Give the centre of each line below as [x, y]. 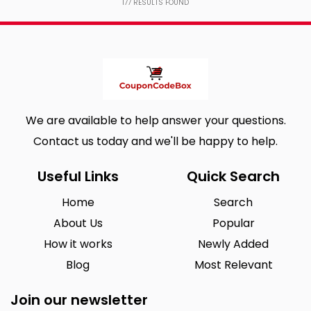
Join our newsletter [79, 300]
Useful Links [78, 176]
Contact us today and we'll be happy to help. [155, 141]
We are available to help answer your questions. [155, 120]
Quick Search [233, 176]
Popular [233, 223]
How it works [78, 244]
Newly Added [233, 244]
